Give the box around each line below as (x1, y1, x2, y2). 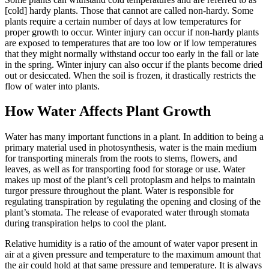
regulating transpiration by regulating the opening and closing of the (5, 196, 261, 207)
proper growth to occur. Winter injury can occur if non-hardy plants (5, 26, 259, 37)
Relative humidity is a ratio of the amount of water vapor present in (5, 238, 258, 249)
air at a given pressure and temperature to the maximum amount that (5, 249, 261, 260)
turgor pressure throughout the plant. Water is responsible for (5, 186, 234, 196)
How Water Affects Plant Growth (5, 103, 211, 119)
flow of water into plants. (5, 80, 100, 91)
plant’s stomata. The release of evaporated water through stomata (5, 207, 249, 218)
